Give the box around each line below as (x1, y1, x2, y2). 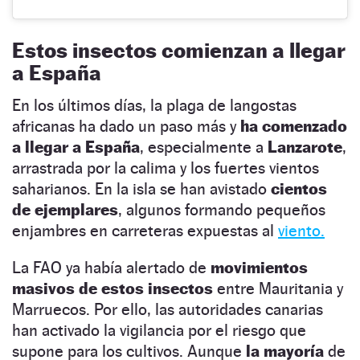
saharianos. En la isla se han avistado (12, 179, 271, 199)
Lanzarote (268, 137, 342, 157)
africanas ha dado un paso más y (12, 117, 240, 137)
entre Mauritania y (213, 279, 343, 299)
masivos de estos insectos (12, 279, 213, 299)
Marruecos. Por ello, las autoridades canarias (12, 300, 323, 320)
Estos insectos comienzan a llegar (12, 38, 346, 63)
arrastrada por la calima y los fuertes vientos (12, 158, 319, 178)
